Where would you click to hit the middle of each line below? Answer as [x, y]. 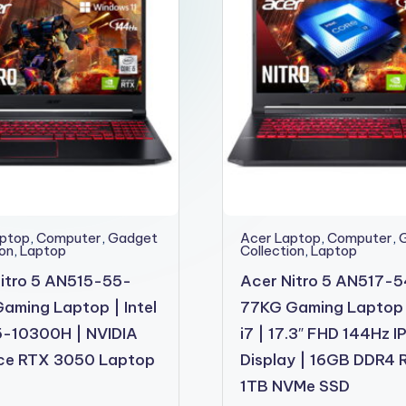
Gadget [132, 238]
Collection [273, 251]
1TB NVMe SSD [295, 387]
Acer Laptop [281, 238]
